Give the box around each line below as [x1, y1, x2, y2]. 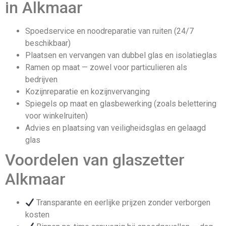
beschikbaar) [25, 38, 71, 48]
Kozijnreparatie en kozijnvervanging [25, 87, 150, 97]
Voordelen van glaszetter [5, 150, 185, 170]
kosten [25, 210, 49, 220]
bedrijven [25, 75, 58, 85]
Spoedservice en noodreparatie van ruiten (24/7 [25, 26, 194, 36]
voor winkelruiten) [25, 111, 88, 121]
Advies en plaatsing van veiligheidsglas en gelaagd [25, 123, 206, 133]
